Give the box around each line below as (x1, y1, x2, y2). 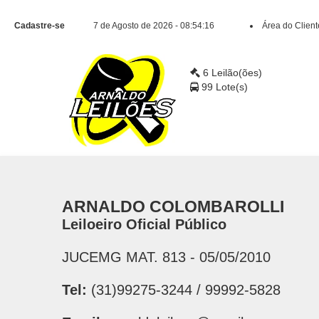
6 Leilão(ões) (203, 67, 262, 78)
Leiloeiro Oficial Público (62, 216, 226, 233)
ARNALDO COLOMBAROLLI (62, 197, 284, 216)
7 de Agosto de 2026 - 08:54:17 (93, 21, 214, 31)
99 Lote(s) (202, 81, 248, 93)
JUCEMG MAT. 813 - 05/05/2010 (62, 249, 271, 266)
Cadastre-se (14, 21, 65, 31)
